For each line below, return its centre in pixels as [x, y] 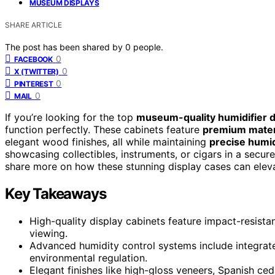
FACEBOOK [33, 59]
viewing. [48, 233]
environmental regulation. [88, 258]
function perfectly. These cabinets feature [104, 129]
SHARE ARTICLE [33, 25]
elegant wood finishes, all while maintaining [107, 141]
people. [148, 47]
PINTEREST [34, 83]
